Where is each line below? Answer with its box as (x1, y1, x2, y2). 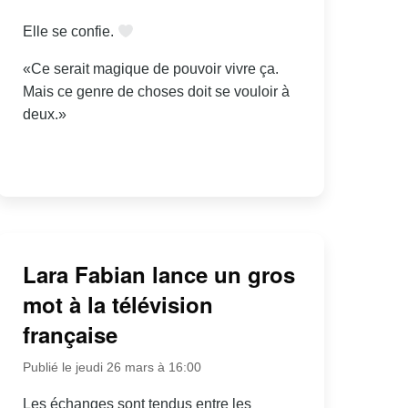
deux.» (22, 107, 66, 123)
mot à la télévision (22, 288, 213, 320)
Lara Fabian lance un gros (22, 258, 295, 290)
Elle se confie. (22, 24, 117, 40)
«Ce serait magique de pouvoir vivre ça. (22, 61, 279, 77)
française (22, 318, 117, 350)
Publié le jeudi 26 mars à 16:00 (22, 359, 201, 374)
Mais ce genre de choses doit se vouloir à (22, 84, 290, 100)
